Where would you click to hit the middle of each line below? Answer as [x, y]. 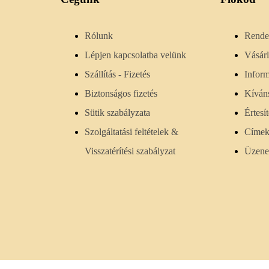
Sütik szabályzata [118, 113]
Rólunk [99, 36]
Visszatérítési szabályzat [130, 151]
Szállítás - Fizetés [118, 74]
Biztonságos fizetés [121, 94]
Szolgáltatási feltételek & [132, 132]
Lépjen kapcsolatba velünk [136, 55]
